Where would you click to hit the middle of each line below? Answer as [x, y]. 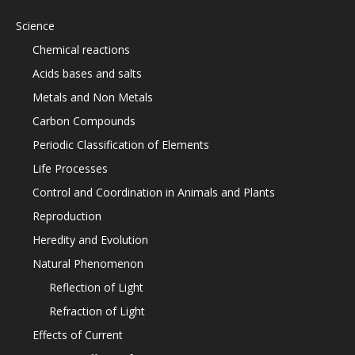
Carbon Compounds [84, 121]
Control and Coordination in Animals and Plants [154, 192]
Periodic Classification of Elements [121, 145]
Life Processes [70, 168]
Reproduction [67, 216]
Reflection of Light [96, 287]
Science [35, 26]
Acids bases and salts [87, 73]
